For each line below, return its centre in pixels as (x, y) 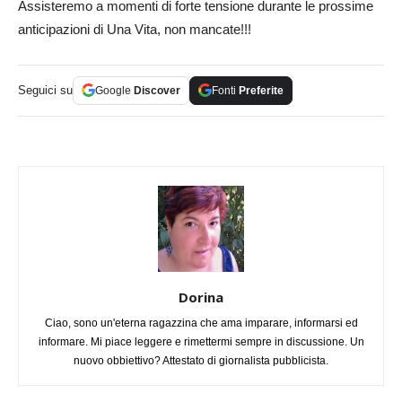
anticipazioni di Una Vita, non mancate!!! (135, 29)
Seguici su (45, 90)
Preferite (261, 90)
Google (114, 90)
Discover (157, 90)
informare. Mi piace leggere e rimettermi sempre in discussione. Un (201, 341)
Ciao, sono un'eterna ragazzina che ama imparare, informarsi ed (201, 323)
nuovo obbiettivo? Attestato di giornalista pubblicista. (201, 360)
